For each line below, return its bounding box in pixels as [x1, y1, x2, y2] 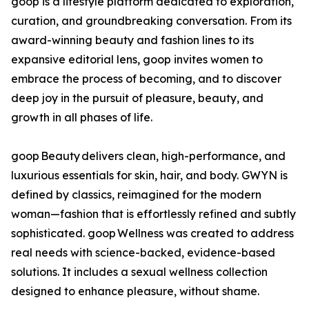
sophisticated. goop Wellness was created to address [11, 226, 294, 241]
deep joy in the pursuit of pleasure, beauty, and [11, 91, 263, 106]
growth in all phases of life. [11, 110, 152, 125]
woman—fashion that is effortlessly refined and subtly [11, 207, 296, 221]
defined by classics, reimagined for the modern [11, 188, 261, 202]
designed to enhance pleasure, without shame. [11, 284, 259, 299]
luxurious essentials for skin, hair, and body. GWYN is [11, 168, 288, 183]
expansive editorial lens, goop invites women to [11, 52, 263, 67]
